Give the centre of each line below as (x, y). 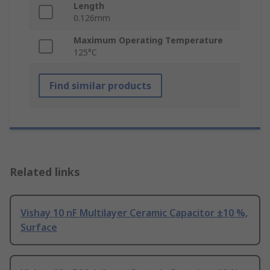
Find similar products (100, 86)
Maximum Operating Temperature (148, 40)
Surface (39, 228)
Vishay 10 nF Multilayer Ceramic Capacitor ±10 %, (134, 213)
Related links (45, 172)
